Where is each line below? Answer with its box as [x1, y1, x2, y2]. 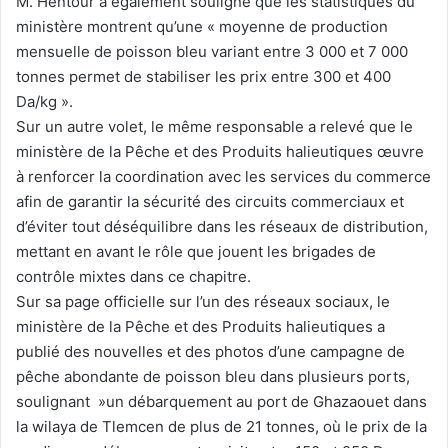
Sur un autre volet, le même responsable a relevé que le [16, 116, 413, 136]
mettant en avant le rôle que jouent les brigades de [16, 241, 376, 261]
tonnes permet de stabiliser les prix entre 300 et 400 [16, 66, 391, 86]
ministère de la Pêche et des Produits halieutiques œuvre [16, 141, 424, 161]
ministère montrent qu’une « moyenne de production [16, 16, 388, 36]
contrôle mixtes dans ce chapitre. [16, 266, 251, 286]
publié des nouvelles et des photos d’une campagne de [16, 341, 405, 361]
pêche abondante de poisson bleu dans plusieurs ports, [16, 366, 410, 386]
